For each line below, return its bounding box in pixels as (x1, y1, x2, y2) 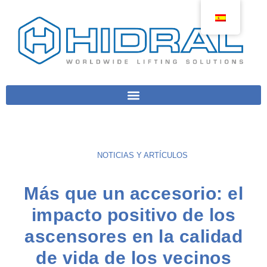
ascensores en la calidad (24, 226, 243, 247)
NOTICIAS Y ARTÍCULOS (97, 151, 188, 160)
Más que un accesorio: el (24, 184, 243, 204)
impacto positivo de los (31, 205, 236, 225)
